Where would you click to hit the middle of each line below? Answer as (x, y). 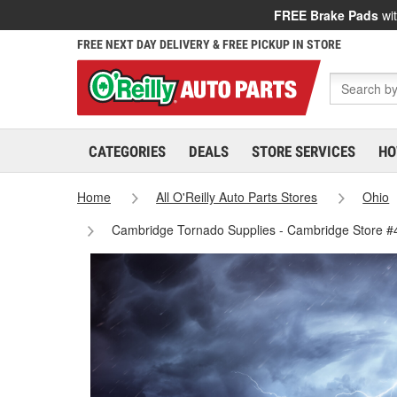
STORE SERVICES (304, 152)
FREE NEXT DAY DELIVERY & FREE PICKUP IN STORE (209, 44)
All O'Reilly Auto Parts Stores (237, 197)
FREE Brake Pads (326, 15)
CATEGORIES (127, 152)
